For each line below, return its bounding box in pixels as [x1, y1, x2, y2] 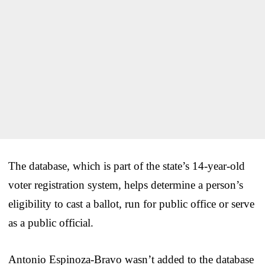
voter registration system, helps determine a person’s [8, 178, 243, 191]
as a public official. [8, 216, 93, 229]
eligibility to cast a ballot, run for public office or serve [8, 197, 254, 210]
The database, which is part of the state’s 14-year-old [8, 159, 245, 172]
